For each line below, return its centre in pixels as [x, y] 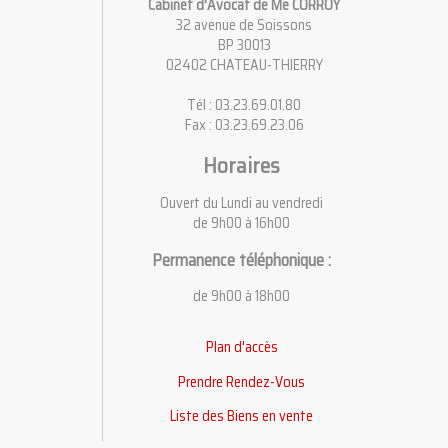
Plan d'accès [241, 347]
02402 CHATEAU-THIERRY [244, 64]
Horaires [242, 164]
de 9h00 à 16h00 [242, 222]
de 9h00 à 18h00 [242, 296]
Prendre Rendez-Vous [242, 381]
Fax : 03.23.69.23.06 [244, 124]
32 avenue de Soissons [244, 24]
